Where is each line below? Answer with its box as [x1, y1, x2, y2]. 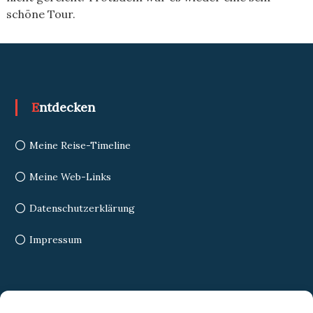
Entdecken [38, 99, 95, 115]
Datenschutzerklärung [29, 202, 135, 214]
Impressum [29, 233, 82, 246]
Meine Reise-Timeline [29, 139, 131, 152]
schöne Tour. [6, 7, 75, 21]
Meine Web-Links [29, 170, 111, 183]
